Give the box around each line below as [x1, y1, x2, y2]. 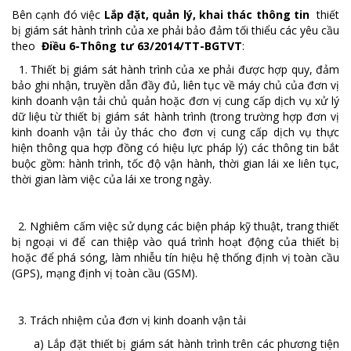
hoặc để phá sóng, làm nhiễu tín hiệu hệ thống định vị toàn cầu [12, 249, 339, 265]
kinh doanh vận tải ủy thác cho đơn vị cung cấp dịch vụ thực [12, 124, 339, 139]
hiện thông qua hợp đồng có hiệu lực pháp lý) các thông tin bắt [12, 139, 339, 155]
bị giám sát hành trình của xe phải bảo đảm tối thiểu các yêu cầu [12, 22, 339, 38]
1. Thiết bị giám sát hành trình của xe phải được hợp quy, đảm [12, 61, 339, 77]
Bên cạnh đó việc [12, 6, 104, 22]
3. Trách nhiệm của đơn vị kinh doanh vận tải [12, 312, 246, 327]
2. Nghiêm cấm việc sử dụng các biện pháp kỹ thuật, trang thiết [12, 218, 339, 233]
